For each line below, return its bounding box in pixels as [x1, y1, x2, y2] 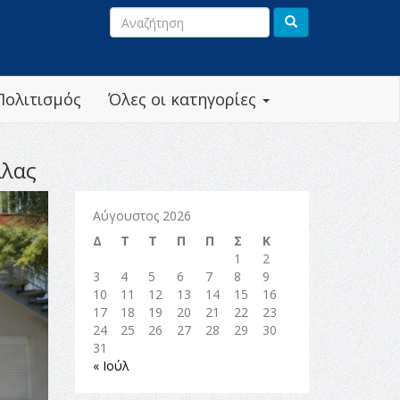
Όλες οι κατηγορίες [108, 88, 261, 110]
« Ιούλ [92, 357, 129, 374]
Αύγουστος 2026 [92, 207, 191, 224]
